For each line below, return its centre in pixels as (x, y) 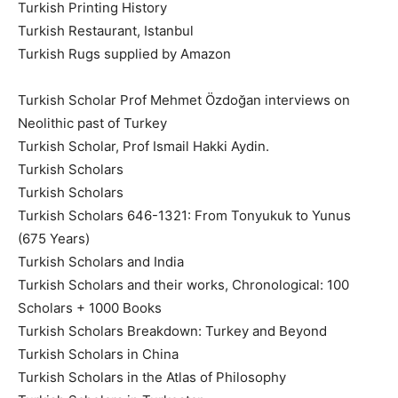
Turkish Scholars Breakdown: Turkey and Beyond (172, 330)
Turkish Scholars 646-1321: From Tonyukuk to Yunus (184, 215)
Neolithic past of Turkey (92, 123)
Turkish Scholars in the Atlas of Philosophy (152, 377)
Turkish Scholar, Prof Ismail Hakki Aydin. (143, 146)
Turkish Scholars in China (98, 354)
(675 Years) (54, 238)
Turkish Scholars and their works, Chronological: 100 (183, 284)
